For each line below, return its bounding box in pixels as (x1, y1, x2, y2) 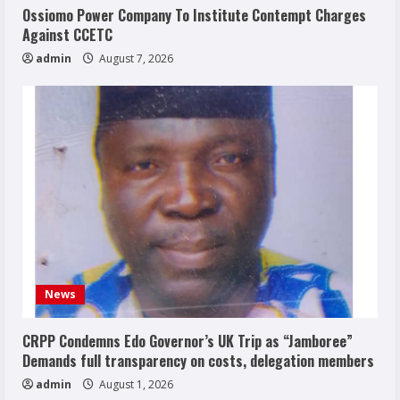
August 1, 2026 (96, 376, 173, 392)
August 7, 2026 (96, 50, 173, 66)
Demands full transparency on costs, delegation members (22, 349, 374, 371)
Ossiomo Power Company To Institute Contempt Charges (22, 4, 366, 26)
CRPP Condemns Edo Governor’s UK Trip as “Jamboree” (22, 329, 353, 352)
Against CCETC (22, 23, 112, 46)
